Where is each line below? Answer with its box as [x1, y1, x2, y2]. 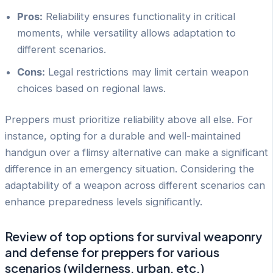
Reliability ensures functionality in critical [43, 10, 235, 23]
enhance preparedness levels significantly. [5, 196, 202, 208]
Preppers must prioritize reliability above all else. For [5, 113, 253, 126]
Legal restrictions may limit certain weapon [45, 65, 249, 78]
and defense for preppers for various [5, 244, 219, 260]
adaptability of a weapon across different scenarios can [5, 179, 265, 192]
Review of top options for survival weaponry [5, 229, 262, 244]
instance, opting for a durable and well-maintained [5, 130, 241, 143]
